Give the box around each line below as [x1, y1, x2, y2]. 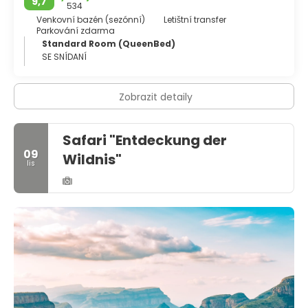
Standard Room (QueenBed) [42, 37, 175, 49]
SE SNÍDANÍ [42, 50, 87, 63]
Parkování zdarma [36, 24, 115, 36]
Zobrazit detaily [119, 89, 192, 104]
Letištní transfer [164, 13, 226, 25]
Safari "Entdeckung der [63, 130, 227, 150]
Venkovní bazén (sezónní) [36, 13, 145, 25]
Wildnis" [63, 149, 122, 169]
